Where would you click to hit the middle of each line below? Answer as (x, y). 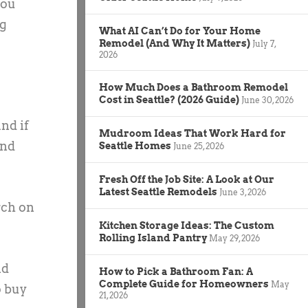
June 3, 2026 (243, 192)
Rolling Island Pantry (153, 238)
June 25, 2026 (199, 146)
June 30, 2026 (267, 100)
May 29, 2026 (234, 238)
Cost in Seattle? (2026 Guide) (169, 99)
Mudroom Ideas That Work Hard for (192, 133)
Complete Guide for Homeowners (184, 284)
